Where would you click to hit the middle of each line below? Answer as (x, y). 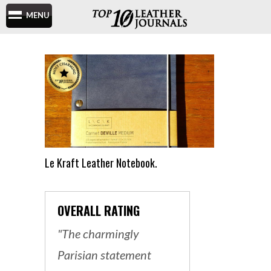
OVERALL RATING (99, 211)
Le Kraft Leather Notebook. (101, 163)
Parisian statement (104, 255)
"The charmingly (98, 233)
